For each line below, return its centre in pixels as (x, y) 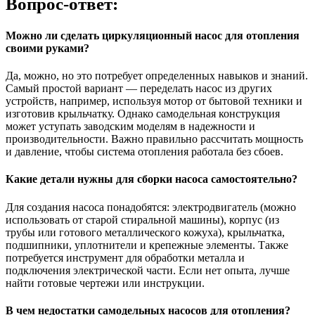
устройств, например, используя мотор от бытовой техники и (154, 101)
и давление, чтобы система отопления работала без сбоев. (144, 151)
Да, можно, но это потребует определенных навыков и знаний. (157, 75)
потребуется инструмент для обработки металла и (125, 257)
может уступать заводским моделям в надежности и (130, 126)
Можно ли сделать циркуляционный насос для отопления (153, 35)
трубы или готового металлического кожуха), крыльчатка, (145, 232)
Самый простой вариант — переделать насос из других (139, 88)
